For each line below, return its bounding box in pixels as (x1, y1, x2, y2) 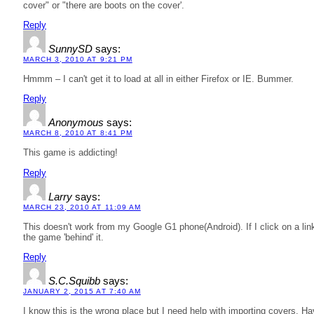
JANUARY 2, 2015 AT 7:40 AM (23, 287, 141, 296)
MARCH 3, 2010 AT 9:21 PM (23, 55, 132, 63)
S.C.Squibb (48, 275, 100, 287)
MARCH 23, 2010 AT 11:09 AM (23, 203, 141, 211)
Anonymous (48, 117, 104, 129)
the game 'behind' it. (23, 231, 104, 243)
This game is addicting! (23, 147, 118, 158)
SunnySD (48, 43, 93, 55)
